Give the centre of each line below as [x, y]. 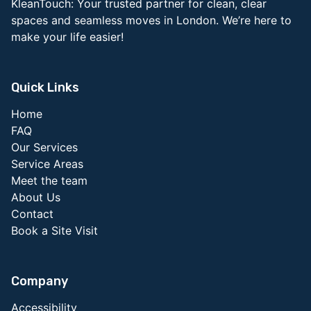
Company [40, 281]
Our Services [44, 148]
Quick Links [45, 88]
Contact [32, 214]
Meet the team [49, 181]
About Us [36, 197]
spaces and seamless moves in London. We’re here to [151, 20]
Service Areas [47, 164]
